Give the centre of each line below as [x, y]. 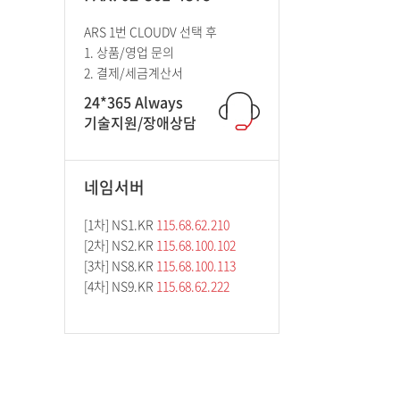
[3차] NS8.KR [120, 265]
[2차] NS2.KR [120, 245]
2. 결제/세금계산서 [133, 72]
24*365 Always [133, 102]
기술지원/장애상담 [140, 122]
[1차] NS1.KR [120, 224]
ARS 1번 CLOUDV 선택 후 [150, 31]
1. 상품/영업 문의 [129, 52]
